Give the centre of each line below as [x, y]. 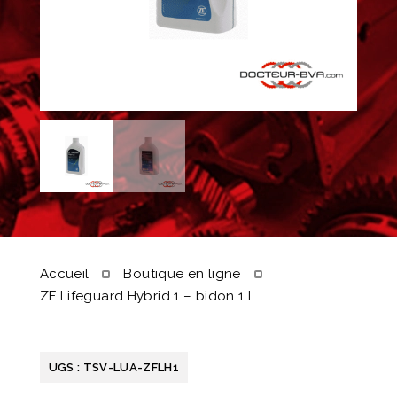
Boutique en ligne [182, 274]
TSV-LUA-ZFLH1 [131, 368]
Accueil [64, 274]
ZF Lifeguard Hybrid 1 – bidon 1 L [148, 296]
